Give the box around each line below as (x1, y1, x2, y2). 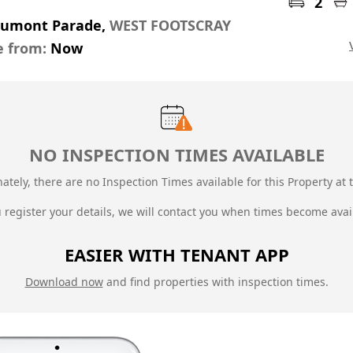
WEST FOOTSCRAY (110, 16, 231, 35)
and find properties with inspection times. (102, 274, 329, 290)
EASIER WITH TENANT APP (64, 243, 289, 267)
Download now (24, 274, 103, 290)
